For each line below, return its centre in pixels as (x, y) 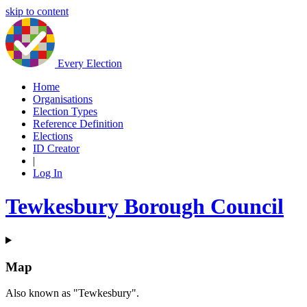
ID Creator (56, 148)
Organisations (63, 99)
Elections (53, 136)
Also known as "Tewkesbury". (72, 293)
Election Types (65, 111)
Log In (48, 173)
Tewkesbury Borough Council (145, 207)
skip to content (37, 11)
